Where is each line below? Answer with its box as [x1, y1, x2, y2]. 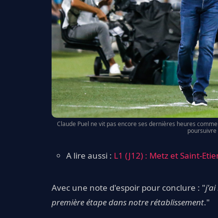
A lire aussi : [66, 149, 114, 161]
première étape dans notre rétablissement [52, 197, 204, 208]
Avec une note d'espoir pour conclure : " [52, 182, 205, 194]
